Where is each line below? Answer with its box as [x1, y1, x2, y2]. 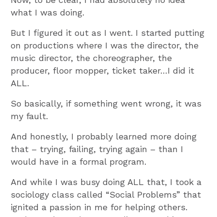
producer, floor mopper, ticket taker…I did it [11, 65, 195, 76]
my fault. [11, 110, 48, 121]
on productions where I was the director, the [11, 40, 199, 50]
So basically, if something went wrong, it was [11, 98, 202, 108]
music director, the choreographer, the [11, 52, 172, 63]
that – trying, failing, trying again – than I [11, 143, 184, 154]
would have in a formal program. [11, 156, 147, 167]
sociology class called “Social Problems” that [11, 189, 201, 200]
